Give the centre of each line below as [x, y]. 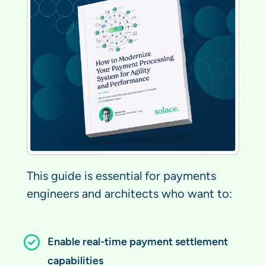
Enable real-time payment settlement [138, 242]
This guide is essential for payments [121, 176]
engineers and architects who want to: [129, 194]
